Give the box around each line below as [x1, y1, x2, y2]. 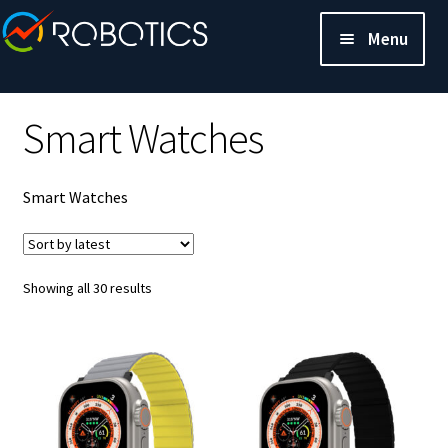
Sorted [150, 278, 193, 297]
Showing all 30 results [22, 279, 152, 298]
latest [150, 322, 186, 341]
